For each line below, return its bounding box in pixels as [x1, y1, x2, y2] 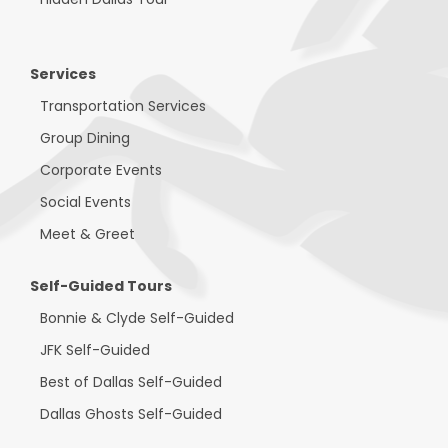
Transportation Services [40, 95, 206, 116]
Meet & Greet [40, 223, 135, 244]
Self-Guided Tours [30, 275, 172, 296]
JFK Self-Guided [40, 339, 150, 360]
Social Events [40, 191, 131, 212]
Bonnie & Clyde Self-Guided [40, 307, 234, 328]
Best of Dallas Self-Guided [40, 371, 222, 392]
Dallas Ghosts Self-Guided [40, 403, 222, 424]
